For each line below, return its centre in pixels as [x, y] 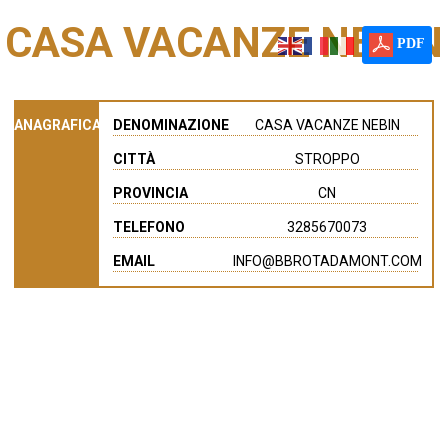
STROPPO [327, 159]
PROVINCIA [151, 193]
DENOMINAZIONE [171, 125]
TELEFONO [149, 227]
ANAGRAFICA [57, 125]
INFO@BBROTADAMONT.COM [327, 261]
